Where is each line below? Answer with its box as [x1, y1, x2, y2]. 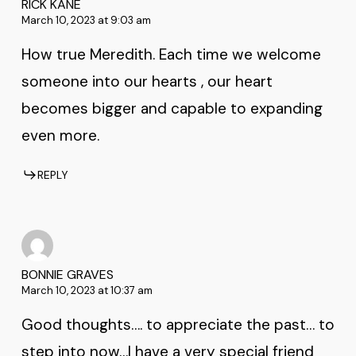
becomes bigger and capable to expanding [21, 99, 323, 119]
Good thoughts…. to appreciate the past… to [21, 314, 335, 335]
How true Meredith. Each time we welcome [21, 44, 321, 65]
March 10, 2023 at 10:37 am [21, 283, 153, 297]
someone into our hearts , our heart [21, 72, 273, 92]
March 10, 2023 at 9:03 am [21, 14, 151, 28]
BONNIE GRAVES [21, 265, 114, 283]
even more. [21, 126, 99, 146]
